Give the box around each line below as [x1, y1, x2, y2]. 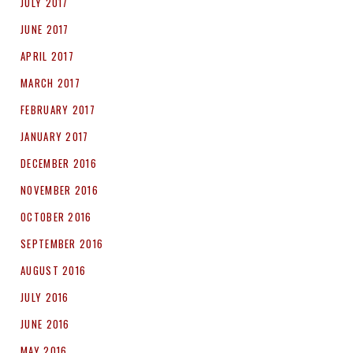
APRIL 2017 [20, 48, 74, 65]
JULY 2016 [20, 289, 69, 306]
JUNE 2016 [20, 316, 70, 333]
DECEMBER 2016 [20, 155, 97, 172]
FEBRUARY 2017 [20, 102, 95, 118]
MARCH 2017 [20, 75, 80, 91]
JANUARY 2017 [20, 128, 89, 145]
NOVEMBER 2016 [20, 182, 98, 199]
